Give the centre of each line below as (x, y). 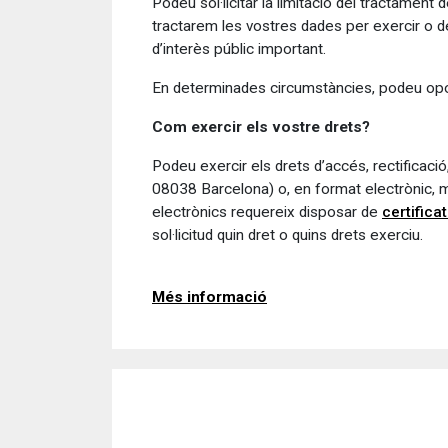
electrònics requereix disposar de (267, 212)
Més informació (209, 297)
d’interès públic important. (241, 49)
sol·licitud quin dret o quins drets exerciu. (287, 235)
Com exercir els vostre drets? (261, 127)
